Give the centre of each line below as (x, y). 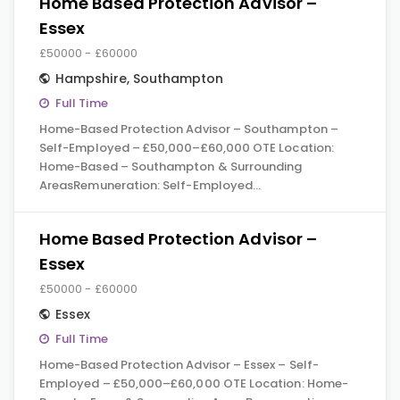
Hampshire (91, 79)
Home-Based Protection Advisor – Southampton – (189, 129)
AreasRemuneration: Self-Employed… (150, 185)
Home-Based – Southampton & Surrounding (171, 167)
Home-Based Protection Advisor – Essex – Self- (179, 365)
